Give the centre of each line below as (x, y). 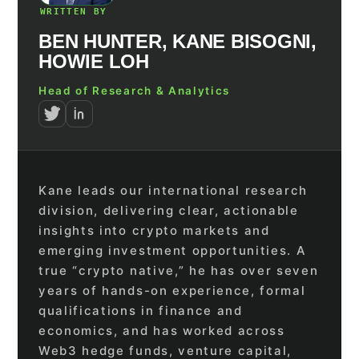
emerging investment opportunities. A (173, 250)
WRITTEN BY (74, 11)
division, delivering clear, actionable (169, 210)
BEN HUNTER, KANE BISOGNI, (178, 41)
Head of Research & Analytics (135, 90)
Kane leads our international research (173, 190)
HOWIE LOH (94, 61)
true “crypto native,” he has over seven (179, 270)
